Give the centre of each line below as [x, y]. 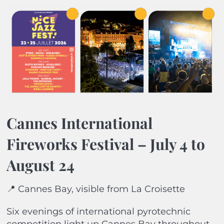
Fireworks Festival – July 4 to [105, 144]
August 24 [40, 165]
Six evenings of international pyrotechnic [98, 212]
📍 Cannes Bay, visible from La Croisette [95, 189]
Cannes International [79, 123]
